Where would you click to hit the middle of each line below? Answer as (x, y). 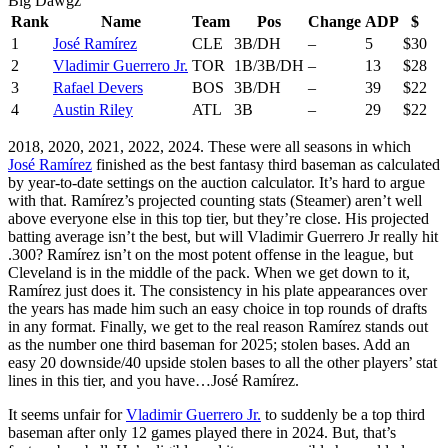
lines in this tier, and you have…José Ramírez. (153, 380)
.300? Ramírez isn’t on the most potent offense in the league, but (210, 254)
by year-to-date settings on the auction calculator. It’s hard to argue (216, 182)
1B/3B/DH (269, 65)
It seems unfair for (67, 414)
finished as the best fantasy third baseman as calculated (266, 164)
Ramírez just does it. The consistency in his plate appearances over (217, 290)
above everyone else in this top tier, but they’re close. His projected (218, 218)
